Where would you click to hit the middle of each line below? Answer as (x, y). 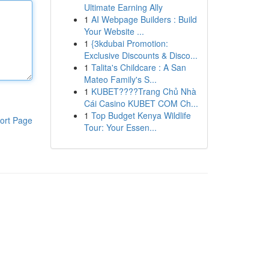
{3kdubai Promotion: (129, 43)
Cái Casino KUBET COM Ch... (141, 103)
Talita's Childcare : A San (138, 67)
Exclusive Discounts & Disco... (141, 55)
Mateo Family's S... (120, 79)
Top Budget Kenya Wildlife (141, 115)
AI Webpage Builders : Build (144, 19)
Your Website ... (114, 31)
